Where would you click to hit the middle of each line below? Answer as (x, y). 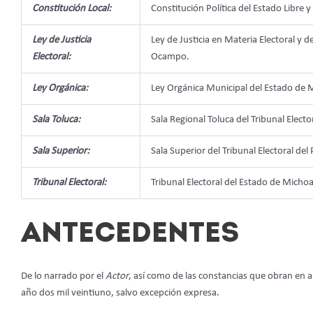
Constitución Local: (72, 9)
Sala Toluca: (56, 120)
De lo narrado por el (63, 276)
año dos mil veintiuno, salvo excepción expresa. (120, 293)
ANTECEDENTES (130, 234)
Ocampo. (170, 57)
